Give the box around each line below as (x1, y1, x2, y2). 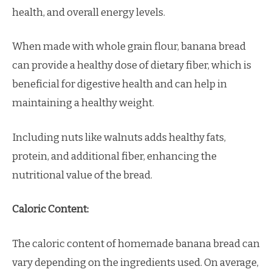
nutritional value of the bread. (12, 168, 152, 182)
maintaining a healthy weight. (12, 97, 154, 109)
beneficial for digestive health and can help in (12, 78, 227, 90)
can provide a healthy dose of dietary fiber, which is (12, 59, 251, 72)
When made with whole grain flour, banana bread (12, 40, 246, 53)
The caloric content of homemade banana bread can (12, 237, 260, 250)
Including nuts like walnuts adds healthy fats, (12, 131, 226, 144)
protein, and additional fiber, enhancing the (12, 149, 217, 163)
